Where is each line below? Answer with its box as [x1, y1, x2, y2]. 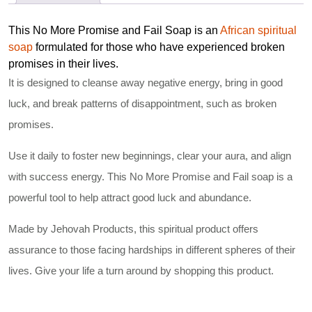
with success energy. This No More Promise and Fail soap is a [8, 170, 292, 182]
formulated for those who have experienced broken [33, 40, 285, 53]
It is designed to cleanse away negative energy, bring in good [8, 76, 283, 88]
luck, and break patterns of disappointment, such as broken [8, 97, 276, 109]
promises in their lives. [8, 57, 118, 70]
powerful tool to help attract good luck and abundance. [8, 191, 251, 203]
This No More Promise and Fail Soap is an [8, 24, 220, 36]
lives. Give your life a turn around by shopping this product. [8, 264, 274, 276]
